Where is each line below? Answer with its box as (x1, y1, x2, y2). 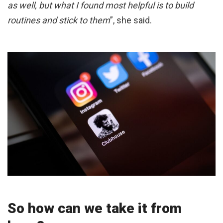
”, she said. (110, 15, 152, 26)
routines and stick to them (7, 15, 110, 26)
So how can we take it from (7, 200, 182, 217)
